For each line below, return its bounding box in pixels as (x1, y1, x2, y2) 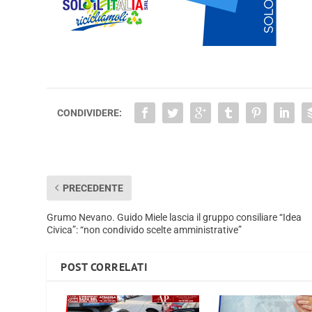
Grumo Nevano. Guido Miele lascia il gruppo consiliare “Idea (47, 211, 302, 223)
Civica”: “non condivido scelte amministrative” (47, 224, 242, 235)
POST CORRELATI (61, 259, 148, 274)
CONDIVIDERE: (57, 107, 123, 118)
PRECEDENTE (63, 182, 124, 194)
